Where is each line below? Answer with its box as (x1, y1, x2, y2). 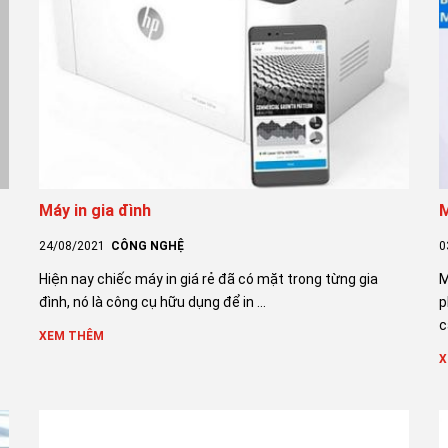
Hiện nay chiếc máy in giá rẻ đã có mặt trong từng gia (38, 270, 378, 287)
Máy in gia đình (38, 200, 151, 220)
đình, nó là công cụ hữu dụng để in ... (38, 293, 266, 310)
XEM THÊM (38, 328, 104, 343)
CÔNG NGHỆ (110, 238, 184, 253)
